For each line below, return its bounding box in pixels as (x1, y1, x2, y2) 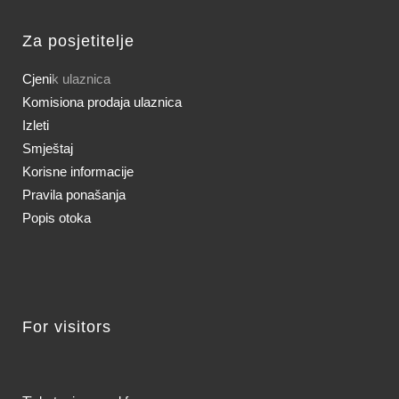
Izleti (22, 117, 49, 133)
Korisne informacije (22, 163, 134, 179)
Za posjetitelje (22, 31, 134, 50)
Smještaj (22, 140, 73, 156)
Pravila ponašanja (22, 186, 126, 202)
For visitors (22, 317, 111, 336)
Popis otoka (22, 209, 91, 225)
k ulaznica (52, 70, 110, 86)
